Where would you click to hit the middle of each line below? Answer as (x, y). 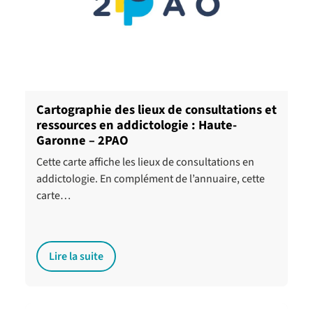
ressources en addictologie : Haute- (137, 125)
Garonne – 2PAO (82, 140)
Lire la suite (76, 256)
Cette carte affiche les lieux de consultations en (145, 162)
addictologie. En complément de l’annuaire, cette (151, 179)
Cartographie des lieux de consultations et (156, 110)
